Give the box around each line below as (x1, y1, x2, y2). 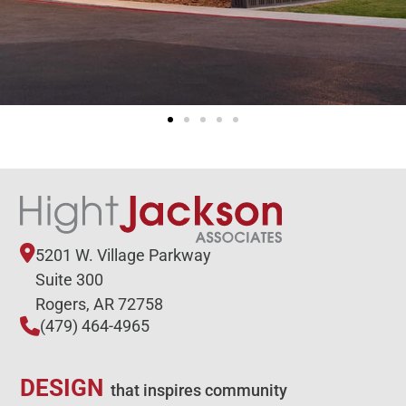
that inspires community (107, 381, 288, 401)
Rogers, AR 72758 (35, 295, 164, 314)
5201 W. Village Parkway (35, 246, 212, 266)
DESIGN (20, 374, 104, 402)
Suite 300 (35, 270, 104, 290)
